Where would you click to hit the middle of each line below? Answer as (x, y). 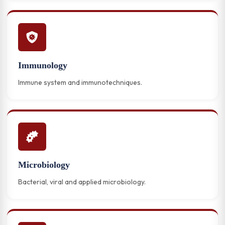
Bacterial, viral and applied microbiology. (82, 182)
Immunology (43, 65)
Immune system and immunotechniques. (80, 82)
